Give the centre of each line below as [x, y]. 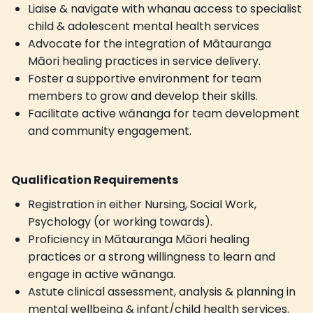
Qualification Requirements [95, 180]
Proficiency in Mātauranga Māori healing [139, 239]
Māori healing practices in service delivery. [144, 61]
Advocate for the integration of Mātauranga [150, 43]
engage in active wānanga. [102, 274]
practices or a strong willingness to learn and [152, 256]
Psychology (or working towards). [120, 221]
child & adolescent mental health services [144, 26]
